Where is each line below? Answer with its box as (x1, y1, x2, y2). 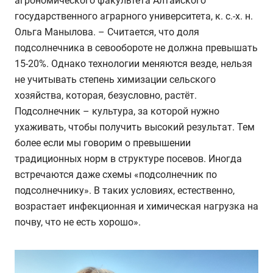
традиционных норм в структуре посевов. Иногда (15, 152, 242, 165)
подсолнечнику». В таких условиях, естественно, (15, 184, 235, 196)
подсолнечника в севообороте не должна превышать (15, 41, 258, 54)
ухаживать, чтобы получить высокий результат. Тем (15, 121, 255, 133)
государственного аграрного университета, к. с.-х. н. (15, 10, 253, 22)
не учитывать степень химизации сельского (15, 73, 216, 85)
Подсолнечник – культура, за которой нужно (15, 105, 219, 117)
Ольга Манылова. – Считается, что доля (15, 26, 199, 38)
